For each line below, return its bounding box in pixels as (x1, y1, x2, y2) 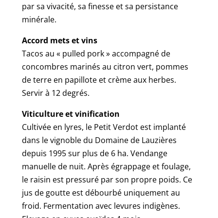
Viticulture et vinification (21, 109, 120, 120)
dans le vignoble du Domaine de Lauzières (21, 135, 177, 146)
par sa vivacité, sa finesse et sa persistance (21, 1, 178, 12)
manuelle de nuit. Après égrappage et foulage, (21, 161, 191, 172)
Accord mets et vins (21, 35, 97, 46)
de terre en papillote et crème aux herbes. (21, 74, 176, 86)
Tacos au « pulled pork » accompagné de (21, 48, 170, 59)
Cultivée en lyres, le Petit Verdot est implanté (21, 122, 186, 133)
